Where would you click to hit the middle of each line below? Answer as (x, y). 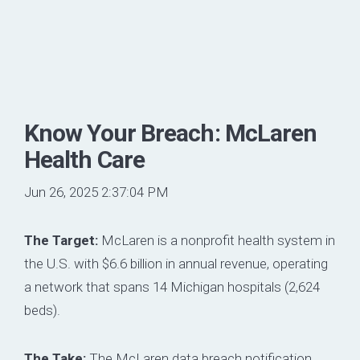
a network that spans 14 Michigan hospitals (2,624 (172, 287)
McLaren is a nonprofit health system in (217, 241)
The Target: (61, 241)
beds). (42, 311)
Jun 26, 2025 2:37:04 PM (96, 192)
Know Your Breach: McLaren (171, 133)
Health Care (85, 160)
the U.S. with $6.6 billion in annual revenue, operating (176, 264)
